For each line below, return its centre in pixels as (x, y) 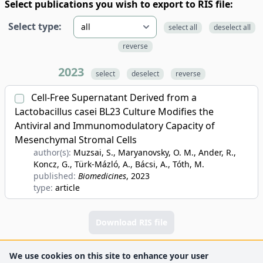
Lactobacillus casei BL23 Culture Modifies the (114, 112)
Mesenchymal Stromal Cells (76, 140)
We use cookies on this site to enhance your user (109, 256)
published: (56, 176)
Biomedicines (102, 176)
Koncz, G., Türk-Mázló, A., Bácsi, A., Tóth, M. (119, 164)
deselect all (232, 27)
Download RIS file (131, 222)
